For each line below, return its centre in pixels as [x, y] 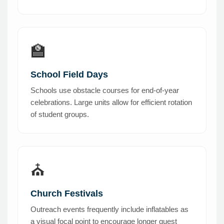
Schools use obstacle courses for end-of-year [105, 90]
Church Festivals [67, 194]
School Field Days [69, 75]
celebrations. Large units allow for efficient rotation [111, 102]
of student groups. [60, 114]
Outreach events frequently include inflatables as [109, 209]
